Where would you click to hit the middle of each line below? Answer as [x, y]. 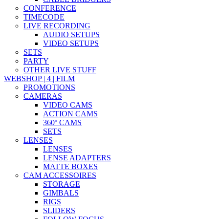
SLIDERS [59, 211]
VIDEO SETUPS [71, 44]
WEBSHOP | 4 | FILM [39, 79]
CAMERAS [43, 96]
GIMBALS [61, 193]
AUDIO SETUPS [71, 35]
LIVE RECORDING [57, 26]
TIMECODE [44, 17]
